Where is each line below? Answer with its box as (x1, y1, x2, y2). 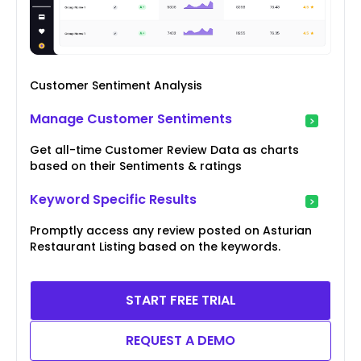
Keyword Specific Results (30, 190, 197, 210)
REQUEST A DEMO (126, 331, 235, 351)
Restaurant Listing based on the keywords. (30, 239, 280, 255)
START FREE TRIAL (125, 291, 236, 310)
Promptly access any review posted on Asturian (30, 222, 312, 239)
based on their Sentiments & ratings (30, 158, 242, 175)
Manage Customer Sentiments (30, 110, 232, 129)
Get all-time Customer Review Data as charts (30, 142, 299, 159)
